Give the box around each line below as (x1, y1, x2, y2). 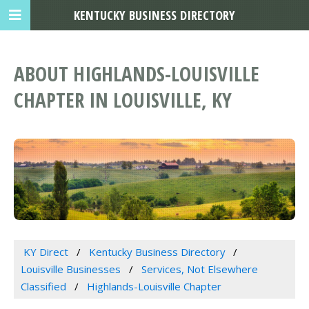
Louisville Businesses (21, 262, 121, 277)
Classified (21, 279, 66, 294)
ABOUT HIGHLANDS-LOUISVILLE (14, 60, 259, 88)
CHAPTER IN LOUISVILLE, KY (14, 86, 232, 114)
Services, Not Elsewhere (141, 262, 258, 277)
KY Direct (23, 245, 68, 259)
